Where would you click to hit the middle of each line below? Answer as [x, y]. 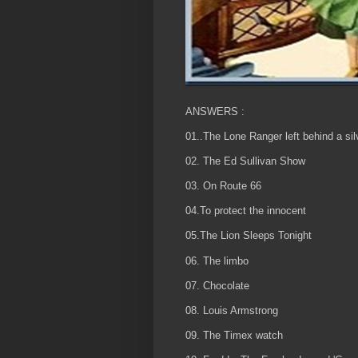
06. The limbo [217, 261]
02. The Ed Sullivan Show [245, 161]
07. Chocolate [217, 285]
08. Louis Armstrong [232, 311]
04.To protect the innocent [246, 211]
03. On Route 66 [223, 186]
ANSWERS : [215, 111]
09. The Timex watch [234, 336]
